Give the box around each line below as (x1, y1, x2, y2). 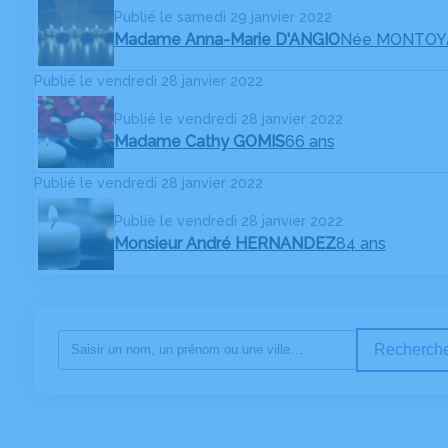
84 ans (335, 234, 386, 254)
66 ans (284, 132, 335, 152)
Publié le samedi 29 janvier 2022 (113, 9, 332, 26)
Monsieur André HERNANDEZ (113, 234, 336, 254)
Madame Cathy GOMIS (113, 132, 285, 152)
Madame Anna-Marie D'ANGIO (113, 30, 340, 50)
